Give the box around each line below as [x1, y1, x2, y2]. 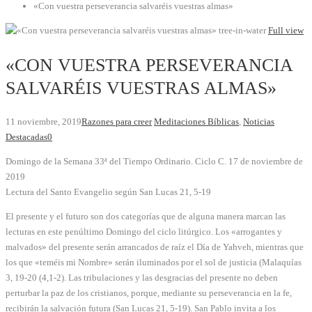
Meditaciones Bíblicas [154, 116, 239, 127]
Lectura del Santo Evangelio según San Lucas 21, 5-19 [6, 187, 211, 198]
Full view [268, 25, 304, 36]
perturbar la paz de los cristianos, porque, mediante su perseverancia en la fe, [6, 288, 292, 299]
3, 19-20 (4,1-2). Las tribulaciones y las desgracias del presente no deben [6, 272, 278, 283]
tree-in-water [219, 25, 268, 36]
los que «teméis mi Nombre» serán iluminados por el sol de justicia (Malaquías [6, 257, 302, 268]
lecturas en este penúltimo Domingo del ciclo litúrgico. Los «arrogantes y [6, 226, 282, 237]
